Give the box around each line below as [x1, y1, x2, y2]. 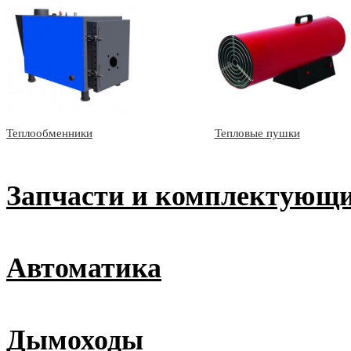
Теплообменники [6, 127, 92, 140]
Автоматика [6, 252, 161, 284]
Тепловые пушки [214, 127, 300, 140]
